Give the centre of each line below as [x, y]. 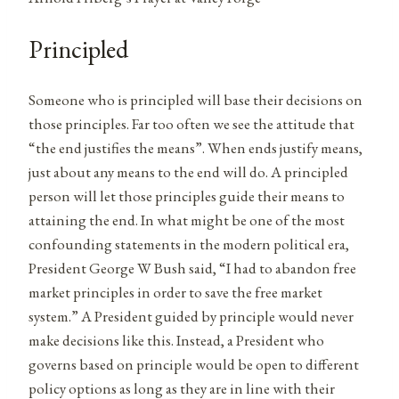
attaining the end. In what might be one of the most [187, 220]
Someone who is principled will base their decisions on [195, 100]
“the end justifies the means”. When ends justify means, [195, 148]
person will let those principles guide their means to [187, 196]
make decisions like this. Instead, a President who [176, 341]
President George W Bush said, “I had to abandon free [192, 269]
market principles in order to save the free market [175, 293]
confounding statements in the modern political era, [189, 244]
